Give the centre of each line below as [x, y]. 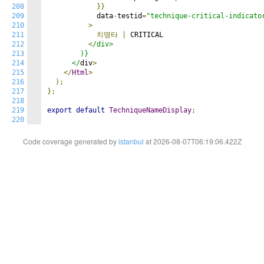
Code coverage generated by [70, 141]
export [60, 110]
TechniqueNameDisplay [150, 110]
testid [130, 16]
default [90, 110]
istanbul [131, 141]
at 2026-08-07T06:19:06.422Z [192, 141]
